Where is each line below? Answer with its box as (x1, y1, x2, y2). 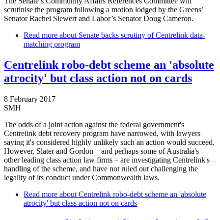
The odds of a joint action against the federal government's (4, 120, 184, 129)
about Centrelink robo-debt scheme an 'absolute (57, 190, 206, 198)
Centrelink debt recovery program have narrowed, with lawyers (4, 129, 200, 137)
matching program (24, 39, 80, 48)
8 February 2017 (4, 94, 55, 103)
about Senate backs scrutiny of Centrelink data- (57, 30, 205, 39)
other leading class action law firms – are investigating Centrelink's (4, 155, 210, 164)
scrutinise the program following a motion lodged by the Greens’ (4, 5, 203, 14)
